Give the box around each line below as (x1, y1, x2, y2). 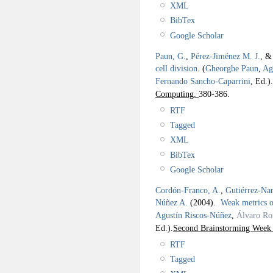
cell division (155, 63, 197, 74)
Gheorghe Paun (205, 63, 258, 74)
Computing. (155, 89, 199, 99)
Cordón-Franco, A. (155, 185, 221, 196)
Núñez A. (155, 197, 188, 208)
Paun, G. (155, 51, 186, 62)
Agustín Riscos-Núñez (155, 210, 232, 221)
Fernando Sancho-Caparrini (155, 76, 250, 87)
